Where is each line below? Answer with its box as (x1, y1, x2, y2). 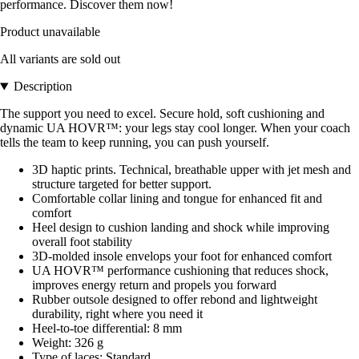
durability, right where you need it (32, 307, 203, 321)
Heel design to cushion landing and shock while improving (32, 220, 329, 235)
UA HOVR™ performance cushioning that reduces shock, (32, 264, 329, 278)
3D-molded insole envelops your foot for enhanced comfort (32, 249, 332, 264)
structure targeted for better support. (32, 177, 212, 192)
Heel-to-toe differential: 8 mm (32, 321, 182, 336)
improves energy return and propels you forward (32, 278, 276, 292)
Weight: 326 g (32, 336, 103, 350)
